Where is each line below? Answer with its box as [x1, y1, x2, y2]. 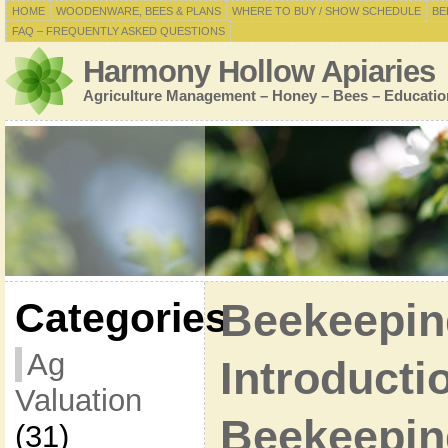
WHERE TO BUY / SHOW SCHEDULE [231, 5, 421, 17]
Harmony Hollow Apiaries [82, 54, 435, 89]
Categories [14, 295, 228, 341]
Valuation [14, 383, 142, 418]
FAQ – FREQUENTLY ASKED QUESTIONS [11, 25, 225, 37]
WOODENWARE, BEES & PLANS [55, 5, 221, 17]
